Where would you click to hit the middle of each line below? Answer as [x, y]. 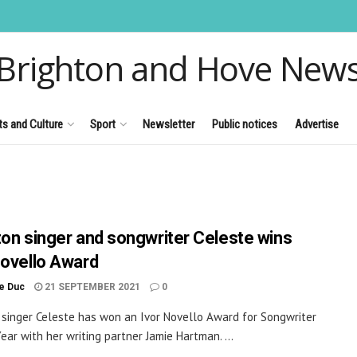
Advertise [317, 124]
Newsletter [169, 124]
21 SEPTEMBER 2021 [91, 287]
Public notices [245, 124]
